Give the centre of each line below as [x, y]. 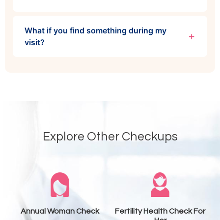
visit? [35, 42]
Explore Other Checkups [110, 136]
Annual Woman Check [60, 211]
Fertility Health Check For [160, 211]
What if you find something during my [96, 30]
